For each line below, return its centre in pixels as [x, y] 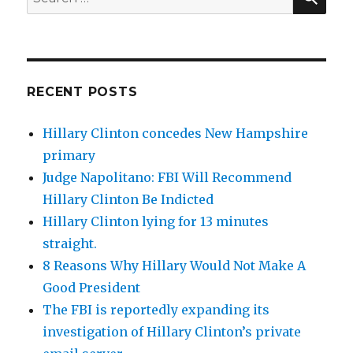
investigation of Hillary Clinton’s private [172, 332]
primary [69, 156]
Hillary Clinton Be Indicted [128, 200]
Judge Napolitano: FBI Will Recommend [167, 178]
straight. [70, 244]
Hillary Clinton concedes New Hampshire [176, 134]
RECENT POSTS [82, 92]
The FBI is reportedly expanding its [156, 310]
